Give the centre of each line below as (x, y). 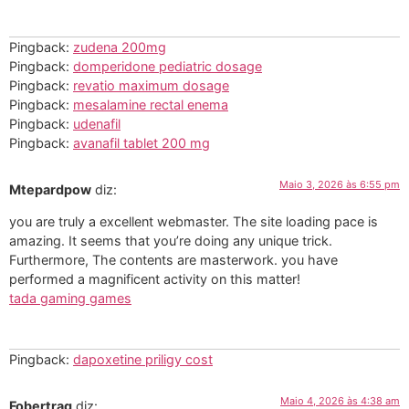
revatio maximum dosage (151, 85)
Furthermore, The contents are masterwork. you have (173, 260)
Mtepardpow (50, 189)
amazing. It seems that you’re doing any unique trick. (171, 241)
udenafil (97, 123)
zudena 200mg (120, 47)
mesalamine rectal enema (151, 104)
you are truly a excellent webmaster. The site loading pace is (194, 222)
